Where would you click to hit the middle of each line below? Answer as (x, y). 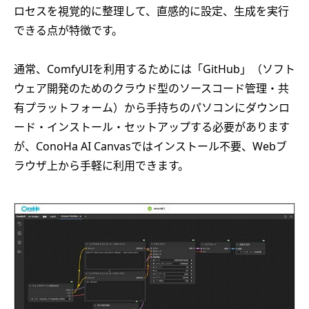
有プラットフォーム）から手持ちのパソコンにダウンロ (152, 107)
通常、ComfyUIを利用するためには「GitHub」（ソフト (154, 69)
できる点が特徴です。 (68, 30)
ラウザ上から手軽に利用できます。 (101, 165)
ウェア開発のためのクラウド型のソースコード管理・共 (151, 88)
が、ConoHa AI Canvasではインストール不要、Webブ (150, 146)
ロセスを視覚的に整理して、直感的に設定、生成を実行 (151, 11)
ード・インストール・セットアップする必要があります (152, 127)
